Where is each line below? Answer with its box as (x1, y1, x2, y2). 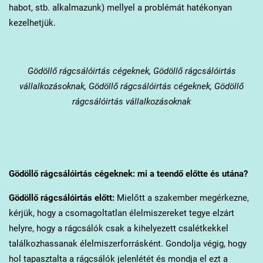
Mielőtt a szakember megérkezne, (114, 192, 249, 203)
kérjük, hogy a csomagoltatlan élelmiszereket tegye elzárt (8, 207, 234, 218)
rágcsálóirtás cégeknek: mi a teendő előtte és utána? (38, 168, 248, 179)
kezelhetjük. (8, 17, 56, 28)
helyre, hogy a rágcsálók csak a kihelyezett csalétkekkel (8, 222, 228, 234)
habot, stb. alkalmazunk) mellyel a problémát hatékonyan (8, 2, 232, 13)
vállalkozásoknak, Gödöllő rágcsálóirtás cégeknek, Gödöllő (19, 80, 244, 92)
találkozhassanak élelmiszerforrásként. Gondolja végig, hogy (8, 238, 247, 249)
